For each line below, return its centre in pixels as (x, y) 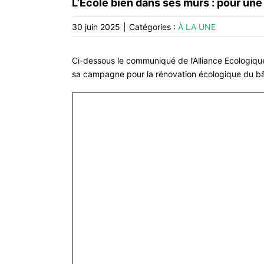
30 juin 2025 (96, 27)
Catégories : (154, 27)
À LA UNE (197, 27)
